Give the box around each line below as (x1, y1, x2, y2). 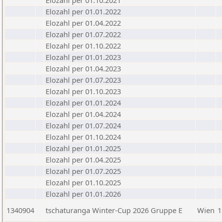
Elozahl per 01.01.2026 (46, 189, 121, 199)
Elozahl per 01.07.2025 (46, 166, 121, 176)
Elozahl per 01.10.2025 (46, 177, 121, 187)
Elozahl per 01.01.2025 (46, 143, 121, 153)
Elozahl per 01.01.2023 (46, 52, 121, 62)
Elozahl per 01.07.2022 (46, 29, 121, 39)
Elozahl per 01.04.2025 (46, 155, 121, 165)
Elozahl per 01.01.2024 (46, 98, 121, 108)
